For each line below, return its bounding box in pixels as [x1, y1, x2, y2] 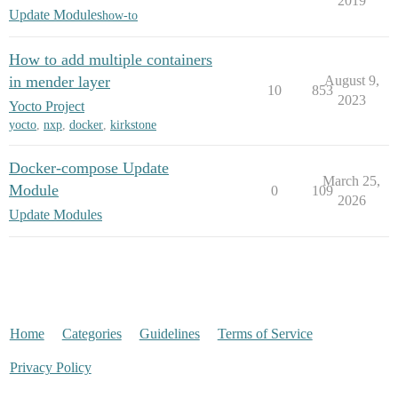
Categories [61, 326, 122, 342]
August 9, [323, 73, 379, 89]
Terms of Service [217, 326, 313, 342]
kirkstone [110, 118, 156, 132]
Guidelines [139, 326, 200, 342]
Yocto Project [9, 99, 84, 115]
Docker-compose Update [9, 159, 169, 178]
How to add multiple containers [9, 51, 212, 69]
